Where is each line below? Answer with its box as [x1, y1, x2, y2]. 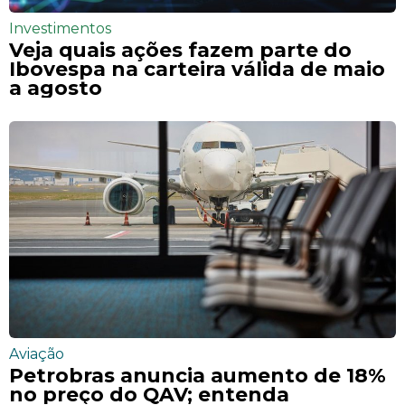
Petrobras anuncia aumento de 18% [9, 363, 386, 387]
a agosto [9, 75, 102, 99]
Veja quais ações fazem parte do [9, 37, 352, 61]
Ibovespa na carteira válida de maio [9, 56, 385, 80]
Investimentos [9, 20, 111, 38]
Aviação [9, 345, 64, 363]
